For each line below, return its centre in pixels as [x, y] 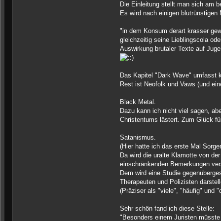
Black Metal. [138, 102]
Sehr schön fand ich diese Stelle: [167, 209]
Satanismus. [138, 138]
